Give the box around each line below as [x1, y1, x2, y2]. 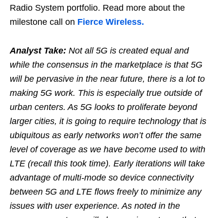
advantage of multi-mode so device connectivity [10, 172, 194, 182]
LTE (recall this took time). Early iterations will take [10, 158, 205, 168]
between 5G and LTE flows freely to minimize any [10, 186, 201, 197]
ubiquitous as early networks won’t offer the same [10, 130, 201, 140]
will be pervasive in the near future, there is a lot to [10, 73, 205, 84]
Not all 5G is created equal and [66, 45, 189, 55]
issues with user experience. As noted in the [10, 200, 180, 211]
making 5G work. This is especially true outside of [10, 88, 202, 98]
